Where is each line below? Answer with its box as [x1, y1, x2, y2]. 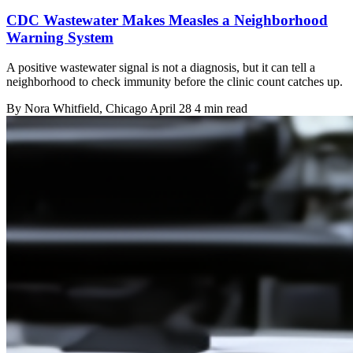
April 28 [150, 102, 191, 116]
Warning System [6, 28, 113, 46]
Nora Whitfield [24, 102, 99, 116]
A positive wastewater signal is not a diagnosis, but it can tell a [6, 61, 315, 75]
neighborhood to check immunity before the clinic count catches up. [6, 75, 343, 89]
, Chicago [99, 102, 150, 116]
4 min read [195, 102, 247, 116]
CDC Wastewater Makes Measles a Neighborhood [6, 11, 328, 28]
